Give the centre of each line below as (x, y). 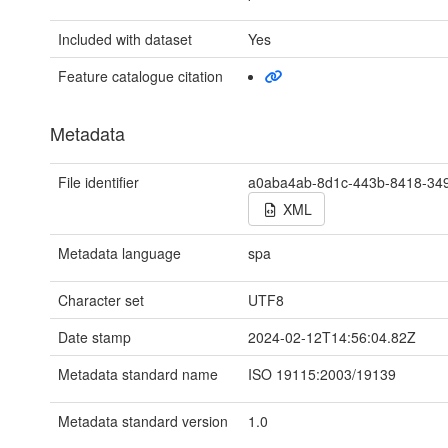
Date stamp (94, 337)
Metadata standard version (143, 421)
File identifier (98, 182)
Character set (101, 300)
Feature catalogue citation (140, 76)
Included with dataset (125, 39)
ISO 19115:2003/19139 (322, 374)
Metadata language (119, 253)
